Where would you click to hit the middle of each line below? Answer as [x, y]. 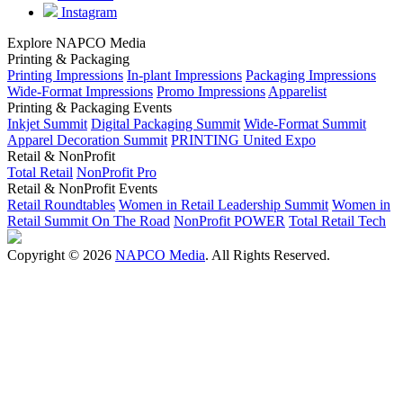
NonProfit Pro [116, 173]
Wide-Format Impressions [80, 92]
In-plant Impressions [184, 76]
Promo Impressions [211, 92]
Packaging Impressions [311, 76]
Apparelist [297, 92]
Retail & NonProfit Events [82, 189]
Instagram [87, 13]
